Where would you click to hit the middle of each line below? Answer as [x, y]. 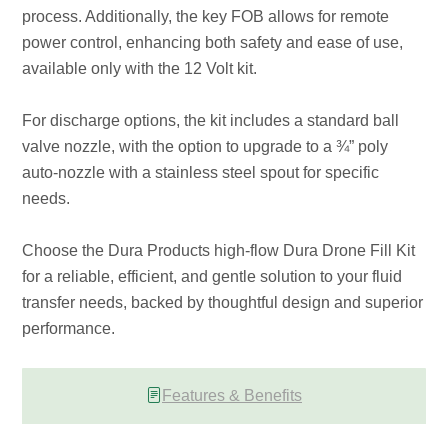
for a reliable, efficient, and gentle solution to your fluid [212, 276]
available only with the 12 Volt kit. [140, 68]
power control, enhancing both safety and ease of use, [213, 42]
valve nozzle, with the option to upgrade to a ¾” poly [205, 146]
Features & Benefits [232, 395]
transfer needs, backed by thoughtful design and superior [223, 302]
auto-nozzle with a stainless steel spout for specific [201, 172]
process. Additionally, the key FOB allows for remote [206, 16]
